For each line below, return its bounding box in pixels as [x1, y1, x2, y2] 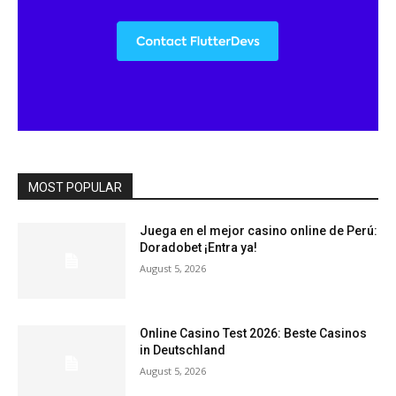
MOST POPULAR [28, 180, 122, 195]
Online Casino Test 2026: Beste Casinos [140, 325, 368, 340]
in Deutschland [140, 342, 226, 357]
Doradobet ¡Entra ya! [140, 240, 258, 255]
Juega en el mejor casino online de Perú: [140, 224, 378, 239]
